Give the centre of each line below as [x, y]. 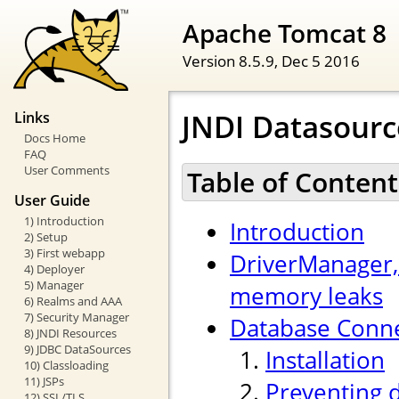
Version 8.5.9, [232, 60]
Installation [325, 360]
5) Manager [53, 285]
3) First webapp [64, 252]
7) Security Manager [76, 317]
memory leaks [306, 296]
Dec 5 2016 [321, 60]
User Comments [66, 171]
